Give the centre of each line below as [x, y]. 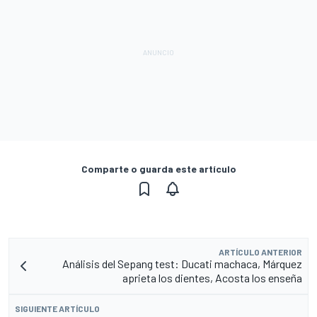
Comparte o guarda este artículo [158, 169]
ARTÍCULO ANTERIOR [260, 252]
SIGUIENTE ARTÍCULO [57, 309]
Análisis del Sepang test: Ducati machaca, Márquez [182, 264]
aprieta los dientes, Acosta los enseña [212, 278]
